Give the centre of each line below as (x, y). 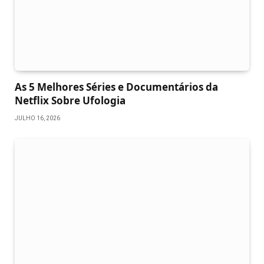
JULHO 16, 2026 (37, 118)
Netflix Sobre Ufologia (70, 100)
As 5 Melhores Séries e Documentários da (116, 87)
